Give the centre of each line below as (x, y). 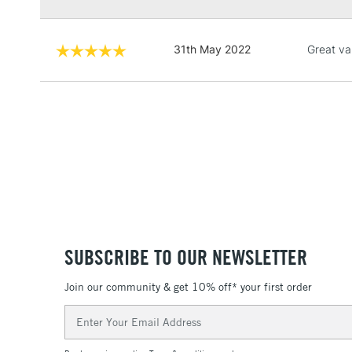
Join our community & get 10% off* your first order (188, 287)
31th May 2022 (212, 49)
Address (86, 329)
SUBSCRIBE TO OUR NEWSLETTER (186, 257)
